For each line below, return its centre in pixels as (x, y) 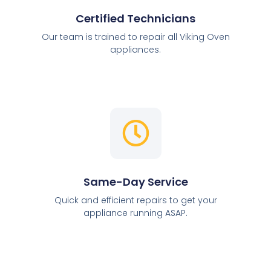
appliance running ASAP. (135, 213)
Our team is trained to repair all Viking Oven (135, 37)
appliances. (135, 50)
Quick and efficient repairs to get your (135, 200)
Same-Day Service (135, 181)
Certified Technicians (135, 19)
